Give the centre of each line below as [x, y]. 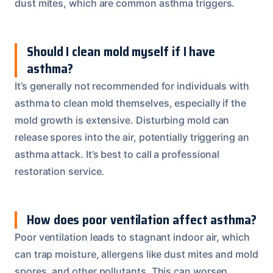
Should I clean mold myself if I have [121, 51]
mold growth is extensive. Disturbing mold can [122, 120]
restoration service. [60, 171]
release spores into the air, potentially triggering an [132, 137]
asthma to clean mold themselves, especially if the [131, 103]
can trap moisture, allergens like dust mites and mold [136, 254]
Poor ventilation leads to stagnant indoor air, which [132, 237]
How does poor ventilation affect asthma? [142, 219]
